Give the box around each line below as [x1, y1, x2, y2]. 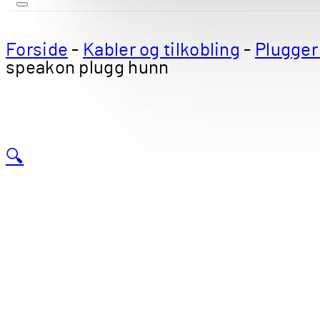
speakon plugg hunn [6, 59, 169, 77]
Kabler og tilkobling [83, 41, 241, 59]
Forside [6, 41, 69, 59]
